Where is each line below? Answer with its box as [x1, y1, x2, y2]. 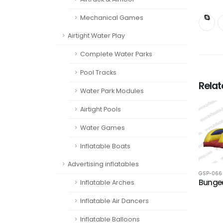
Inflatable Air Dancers [80, 197, 149, 205]
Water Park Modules [80, 87, 144, 95]
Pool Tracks [80, 68, 116, 77]
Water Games [80, 123, 125, 132]
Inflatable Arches [80, 178, 134, 187]
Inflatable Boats [80, 142, 130, 150]
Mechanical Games [80, 13, 143, 22]
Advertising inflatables [68, 160, 139, 168]
